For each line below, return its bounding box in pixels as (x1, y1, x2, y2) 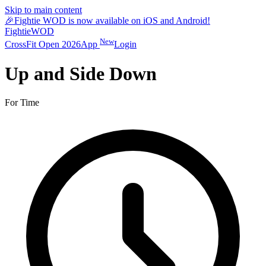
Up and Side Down (5, 62, 157, 84)
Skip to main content (5, 5, 82, 15)
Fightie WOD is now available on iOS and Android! (14, 15, 210, 26)
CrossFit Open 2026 (5, 39, 81, 50)
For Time (5, 97, 39, 108)
